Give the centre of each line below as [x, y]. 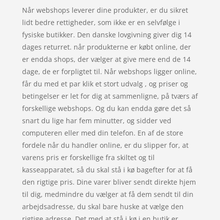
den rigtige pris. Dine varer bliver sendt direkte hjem [109, 182]
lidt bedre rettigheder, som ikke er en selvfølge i [101, 23]
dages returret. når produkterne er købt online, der [106, 47]
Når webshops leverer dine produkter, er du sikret [105, 10]
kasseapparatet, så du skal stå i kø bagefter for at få [107, 170]
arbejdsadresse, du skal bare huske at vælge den [103, 207]
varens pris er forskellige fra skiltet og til [88, 158]
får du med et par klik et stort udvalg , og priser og [105, 84]
